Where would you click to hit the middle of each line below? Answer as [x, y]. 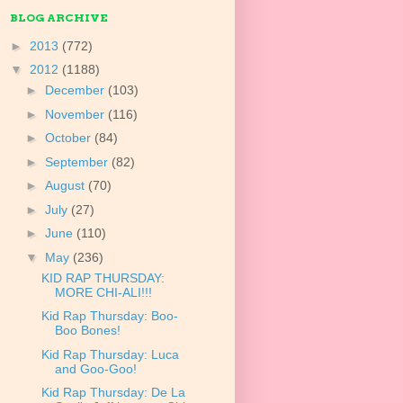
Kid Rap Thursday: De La [113, 393]
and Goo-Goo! [95, 368]
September [78, 161]
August [66, 186]
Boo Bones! [87, 331]
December [76, 90]
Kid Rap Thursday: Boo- [109, 316]
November [76, 114]
